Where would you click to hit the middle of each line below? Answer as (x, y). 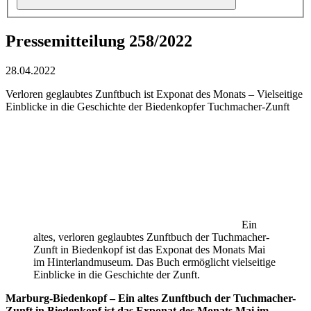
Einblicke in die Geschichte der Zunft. (117, 275)
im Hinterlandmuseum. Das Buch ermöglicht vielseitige (154, 262)
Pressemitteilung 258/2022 (99, 41)
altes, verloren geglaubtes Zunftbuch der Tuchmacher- (151, 237)
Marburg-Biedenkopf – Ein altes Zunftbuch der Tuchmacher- (151, 299)
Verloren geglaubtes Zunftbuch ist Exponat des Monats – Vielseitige (154, 94)
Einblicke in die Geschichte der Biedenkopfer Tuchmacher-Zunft (148, 107)
